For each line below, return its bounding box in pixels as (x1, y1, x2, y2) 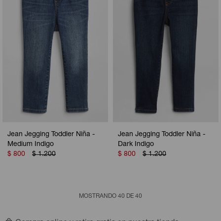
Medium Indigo (7, 141, 54, 148)
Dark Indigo (118, 141, 154, 148)
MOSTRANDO (79, 193, 118, 200)
